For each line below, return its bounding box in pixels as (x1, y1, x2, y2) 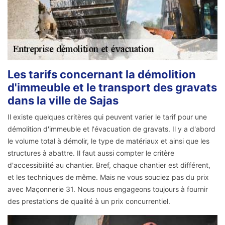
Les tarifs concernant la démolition (8, 68, 196, 81)
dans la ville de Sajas (8, 94, 119, 107)
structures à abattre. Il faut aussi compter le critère (8, 149, 174, 158)
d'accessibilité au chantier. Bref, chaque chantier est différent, (8, 161, 210, 170)
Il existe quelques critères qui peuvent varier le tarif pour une (8, 113, 207, 122)
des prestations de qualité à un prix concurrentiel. (8, 197, 170, 206)
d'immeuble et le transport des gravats (8, 81, 217, 94)
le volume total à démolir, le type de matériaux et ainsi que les (8, 137, 209, 146)
